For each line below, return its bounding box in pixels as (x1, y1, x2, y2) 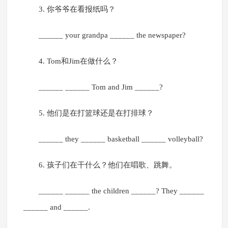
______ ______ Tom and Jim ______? (38, 83, 163, 92)
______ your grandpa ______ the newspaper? (38, 31, 186, 40)
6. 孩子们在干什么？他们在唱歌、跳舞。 (38, 161, 177, 169)
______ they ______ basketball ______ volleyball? (38, 135, 203, 144)
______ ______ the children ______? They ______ (38, 187, 204, 195)
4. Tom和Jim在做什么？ (38, 57, 118, 66)
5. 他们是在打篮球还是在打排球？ (38, 109, 154, 118)
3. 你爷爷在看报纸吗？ (38, 5, 116, 14)
